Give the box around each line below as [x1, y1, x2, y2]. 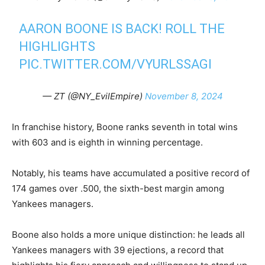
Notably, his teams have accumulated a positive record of [12, 167, 250, 179]
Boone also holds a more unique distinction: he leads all [12, 229, 245, 240]
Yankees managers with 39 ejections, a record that [12, 244, 224, 256]
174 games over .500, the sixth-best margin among [12, 183, 224, 194]
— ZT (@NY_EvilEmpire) [42, 91, 145, 102]
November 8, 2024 [144, 91, 223, 102]
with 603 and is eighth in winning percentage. [12, 137, 203, 148]
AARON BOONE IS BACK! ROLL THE [19, 21, 225, 36]
